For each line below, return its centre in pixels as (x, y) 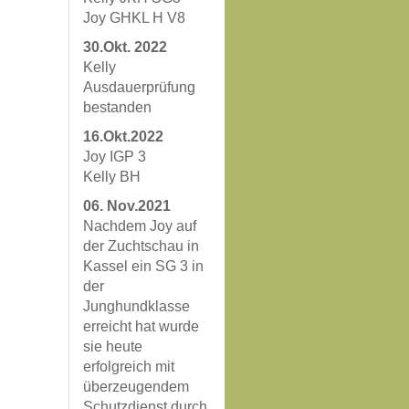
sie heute (113, 346)
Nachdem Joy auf (140, 226)
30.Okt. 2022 (125, 47)
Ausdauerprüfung (139, 87)
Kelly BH (112, 177)
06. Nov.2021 (127, 206)
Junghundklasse (136, 306)
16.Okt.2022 (123, 136)
